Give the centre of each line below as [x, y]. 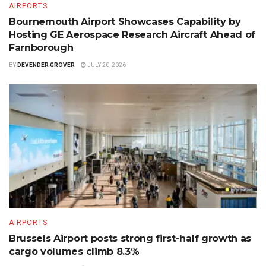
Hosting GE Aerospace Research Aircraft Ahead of [132, 35]
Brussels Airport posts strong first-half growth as [130, 239]
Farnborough [41, 48]
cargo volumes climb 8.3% [74, 252]
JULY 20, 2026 [106, 65]
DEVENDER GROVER [46, 65]
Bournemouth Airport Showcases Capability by [125, 22]
